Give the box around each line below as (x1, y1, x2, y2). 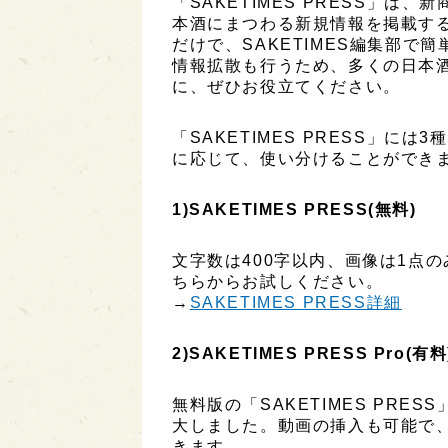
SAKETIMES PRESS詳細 (189, 294, 402, 312)
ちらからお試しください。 (172, 273, 384, 291)
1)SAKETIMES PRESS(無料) (172, 201, 417, 219)
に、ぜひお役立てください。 (172, 78, 401, 96)
